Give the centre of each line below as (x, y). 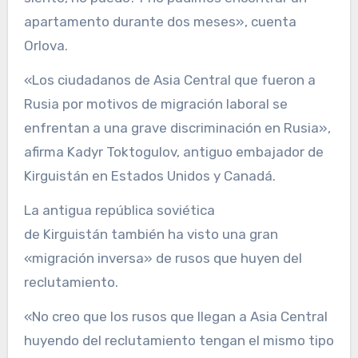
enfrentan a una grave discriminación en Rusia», (177, 128)
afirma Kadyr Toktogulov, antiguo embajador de (173, 152)
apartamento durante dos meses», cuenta (160, 22)
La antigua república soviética (119, 211)
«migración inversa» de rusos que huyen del (163, 259)
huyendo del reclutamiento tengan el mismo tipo (179, 341)
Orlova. (46, 46)
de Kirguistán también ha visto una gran (151, 235)
